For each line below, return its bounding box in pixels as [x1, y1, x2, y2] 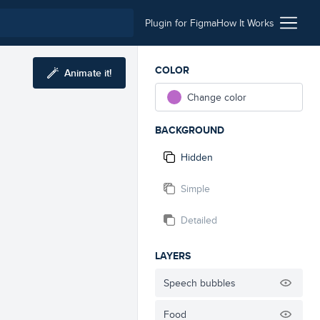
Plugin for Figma [145, 16, 216, 30]
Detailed [181, 213, 217, 227]
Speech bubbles [164, 276, 236, 290]
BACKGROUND [155, 123, 224, 137]
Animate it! [64, 66, 111, 80]
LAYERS [155, 249, 191, 263]
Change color [187, 90, 246, 104]
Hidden [181, 150, 213, 164]
